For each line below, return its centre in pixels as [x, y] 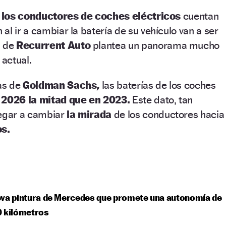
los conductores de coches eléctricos [92, 16]
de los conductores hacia [169, 114]
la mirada [90, 114]
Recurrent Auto [53, 45]
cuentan [201, 16]
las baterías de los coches [159, 85]
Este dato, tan [163, 99]
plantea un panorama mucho [155, 45]
